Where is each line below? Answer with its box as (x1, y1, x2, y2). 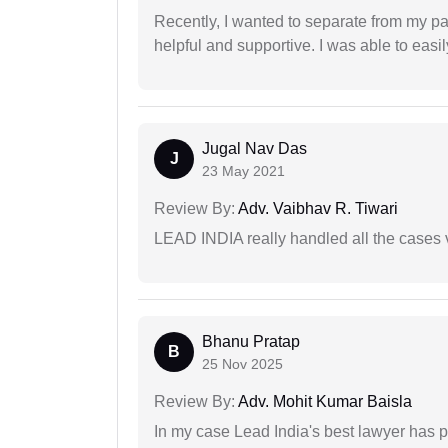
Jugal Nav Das (202, 140, 307, 158)
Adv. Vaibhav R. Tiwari (235, 200, 398, 218)
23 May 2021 (202, 163, 285, 180)
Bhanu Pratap (202, 333, 300, 351)
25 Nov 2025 (202, 356, 283, 373)
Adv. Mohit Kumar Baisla (235, 393, 412, 411)
